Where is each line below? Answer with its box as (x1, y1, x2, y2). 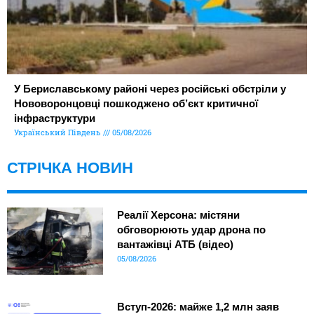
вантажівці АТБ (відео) (116, 238, 233, 251)
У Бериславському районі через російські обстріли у (14, 83, 286, 95)
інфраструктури (14, 112, 95, 125)
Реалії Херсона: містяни (116, 209, 240, 221)
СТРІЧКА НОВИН (7, 159, 133, 177)
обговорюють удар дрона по (116, 224, 266, 236)
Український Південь (14, 127, 103, 138)
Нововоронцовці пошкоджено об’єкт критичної (14, 97, 258, 110)
